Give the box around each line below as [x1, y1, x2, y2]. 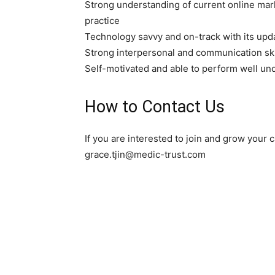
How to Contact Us [85, 97, 225, 117]
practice [85, 15, 120, 26]
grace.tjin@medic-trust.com [85, 149, 206, 160]
